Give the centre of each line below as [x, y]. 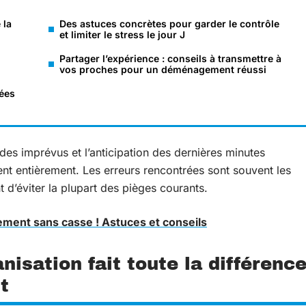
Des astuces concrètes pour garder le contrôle [169, 24]
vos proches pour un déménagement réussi [163, 69]
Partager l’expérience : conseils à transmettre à [170, 58]
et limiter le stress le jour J [122, 34]
